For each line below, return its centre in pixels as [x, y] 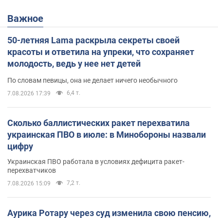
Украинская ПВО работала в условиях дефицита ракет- [96, 162]
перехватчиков [32, 171]
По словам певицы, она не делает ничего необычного [92, 81]
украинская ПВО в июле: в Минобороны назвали [107, 135]
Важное [28, 19]
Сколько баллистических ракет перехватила [99, 123]
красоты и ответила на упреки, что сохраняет [101, 52]
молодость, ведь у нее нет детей [74, 64]
